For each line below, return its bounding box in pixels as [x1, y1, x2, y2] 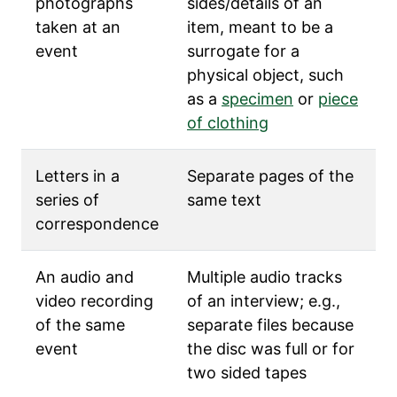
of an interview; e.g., [187, 292, 340, 310]
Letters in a [35, 167, 120, 185]
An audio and [35, 268, 134, 286]
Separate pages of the [187, 167, 354, 185]
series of [35, 191, 99, 209]
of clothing [187, 113, 269, 132]
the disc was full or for [187, 339, 354, 358]
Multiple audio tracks [187, 268, 342, 286]
